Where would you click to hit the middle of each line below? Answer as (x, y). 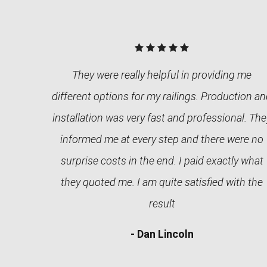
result (162, 204)
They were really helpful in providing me (162, 75)
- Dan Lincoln (162, 234)
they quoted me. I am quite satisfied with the (162, 182)
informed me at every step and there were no (162, 139)
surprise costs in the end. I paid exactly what (162, 161)
